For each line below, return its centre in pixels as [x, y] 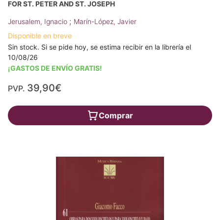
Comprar [116, 116]
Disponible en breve [40, 36]
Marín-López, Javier [105, 22]
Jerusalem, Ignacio [39, 22]
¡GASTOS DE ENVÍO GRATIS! [55, 68]
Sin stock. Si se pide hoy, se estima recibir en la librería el [99, 47]
